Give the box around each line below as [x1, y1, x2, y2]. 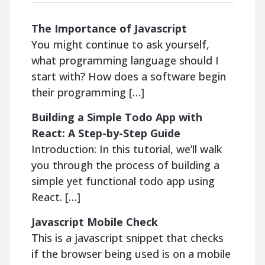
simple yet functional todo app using [31, 173, 215, 188]
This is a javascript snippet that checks [31, 230, 224, 245]
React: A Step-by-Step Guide [31, 125, 181, 140]
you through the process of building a [31, 157, 220, 172]
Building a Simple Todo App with [31, 109, 203, 124]
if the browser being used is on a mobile [31, 246, 231, 261]
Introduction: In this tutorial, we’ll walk [31, 141, 222, 156]
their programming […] [31, 85, 145, 99]
